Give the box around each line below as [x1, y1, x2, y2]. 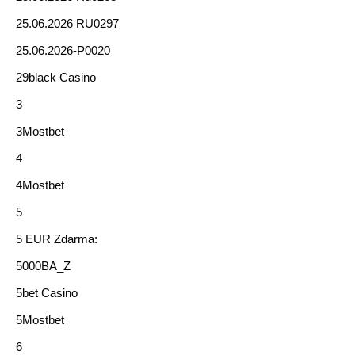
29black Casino [16, 71, 96, 84]
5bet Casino [16, 286, 78, 300]
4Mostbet [16, 178, 64, 192]
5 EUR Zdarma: [16, 232, 97, 246]
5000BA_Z [16, 259, 71, 273]
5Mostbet [16, 313, 64, 326]
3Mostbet [16, 124, 64, 138]
